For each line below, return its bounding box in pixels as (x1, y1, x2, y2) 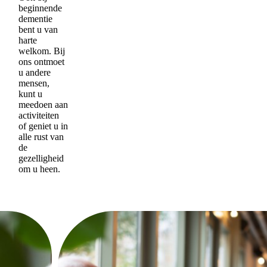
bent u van (18, 24, 58, 35)
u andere (18, 67, 51, 77)
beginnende (18, 3, 63, 13)
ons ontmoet (18, 57, 65, 67)
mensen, (18, 78, 50, 88)
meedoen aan (18, 100, 69, 110)
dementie (18, 14, 53, 24)
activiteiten (18, 110, 60, 120)
